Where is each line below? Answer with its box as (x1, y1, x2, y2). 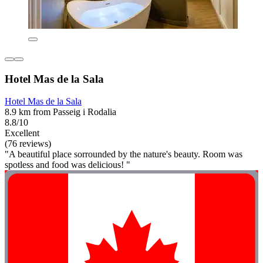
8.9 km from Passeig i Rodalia (5, 107, 116, 117)
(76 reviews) (5, 139, 51, 149)
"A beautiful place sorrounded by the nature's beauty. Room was (5, 149, 242, 160)
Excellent (5, 128, 39, 139)
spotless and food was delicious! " (5, 160, 130, 170)
